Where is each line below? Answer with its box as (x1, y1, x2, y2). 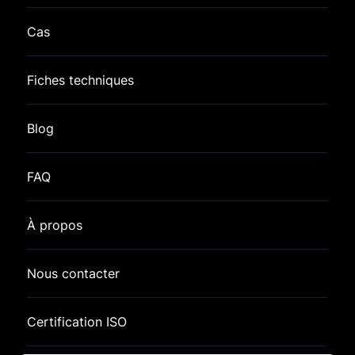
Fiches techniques (27, 72, 135, 88)
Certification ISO (27, 314, 128, 330)
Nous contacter (27, 265, 120, 281)
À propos (27, 217, 83, 233)
